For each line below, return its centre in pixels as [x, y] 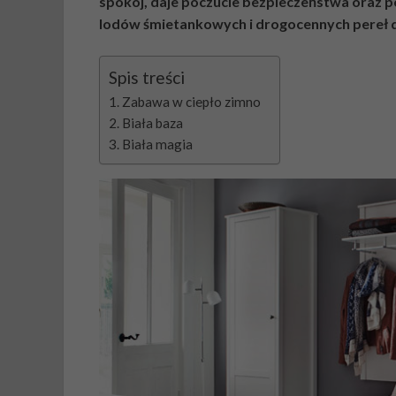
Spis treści [147, 78]
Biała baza [153, 123]
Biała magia [158, 145]
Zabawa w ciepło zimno [192, 102]
